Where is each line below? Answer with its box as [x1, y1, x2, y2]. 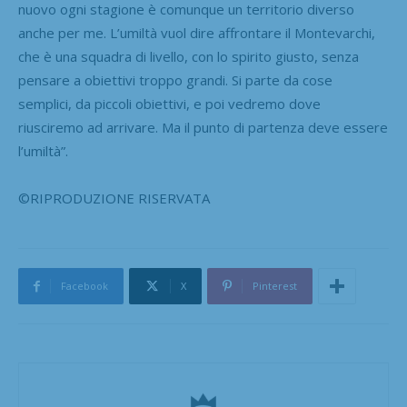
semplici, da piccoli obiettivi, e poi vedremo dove [18, 94, 321, 113]
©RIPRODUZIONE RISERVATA [18, 188, 210, 207]
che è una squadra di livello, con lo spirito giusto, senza [18, 46, 359, 65]
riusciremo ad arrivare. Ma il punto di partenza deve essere [18, 117, 388, 136]
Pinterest [253, 278, 297, 293]
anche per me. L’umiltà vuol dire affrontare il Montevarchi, [18, 23, 375, 42]
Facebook [61, 278, 108, 293]
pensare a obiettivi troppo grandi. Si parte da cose [18, 70, 333, 89]
